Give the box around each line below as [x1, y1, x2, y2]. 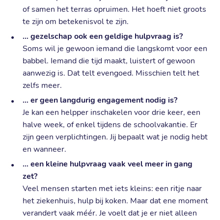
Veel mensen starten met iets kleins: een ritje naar [23, 183, 202, 194]
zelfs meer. [23, 80, 62, 91]
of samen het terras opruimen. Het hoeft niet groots [23, 4, 207, 15]
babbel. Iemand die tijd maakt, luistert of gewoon [23, 55, 195, 67]
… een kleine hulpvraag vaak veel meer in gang [23, 159, 193, 170]
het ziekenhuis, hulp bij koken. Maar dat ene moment [23, 195, 209, 207]
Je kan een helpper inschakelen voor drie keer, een [23, 107, 201, 118]
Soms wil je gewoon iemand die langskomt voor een [23, 43, 208, 55]
